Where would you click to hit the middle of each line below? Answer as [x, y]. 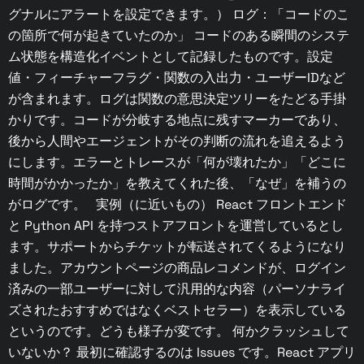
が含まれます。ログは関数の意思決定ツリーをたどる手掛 [177, 99]
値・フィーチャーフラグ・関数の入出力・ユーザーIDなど [177, 78]
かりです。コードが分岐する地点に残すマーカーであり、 [177, 120]
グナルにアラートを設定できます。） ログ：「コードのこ [179, 14]
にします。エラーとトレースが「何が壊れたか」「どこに [177, 162]
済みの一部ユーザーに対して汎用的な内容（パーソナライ [177, 289]
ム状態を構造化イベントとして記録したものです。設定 [171, 56]
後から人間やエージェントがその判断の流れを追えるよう [177, 141]
